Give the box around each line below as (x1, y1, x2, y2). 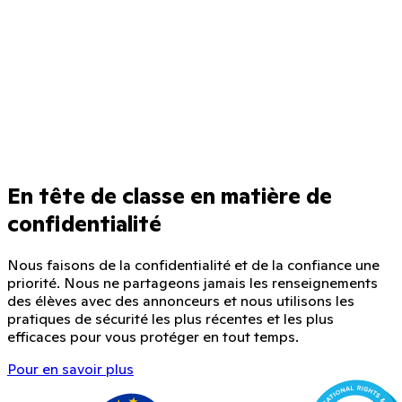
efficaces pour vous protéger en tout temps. (7, 328, 299, 346)
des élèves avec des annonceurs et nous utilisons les (7, 292, 354, 310)
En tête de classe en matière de (7, 182, 332, 211)
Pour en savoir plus (7, 360, 134, 379)
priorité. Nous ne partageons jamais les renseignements (7, 274, 378, 293)
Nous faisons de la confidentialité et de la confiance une (7, 256, 380, 275)
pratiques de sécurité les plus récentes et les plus (7, 310, 334, 328)
